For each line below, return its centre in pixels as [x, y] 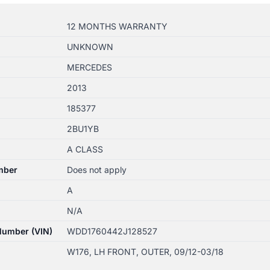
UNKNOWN [90, 46]
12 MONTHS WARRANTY [117, 26]
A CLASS [85, 149]
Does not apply [96, 169]
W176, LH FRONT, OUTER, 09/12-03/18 [145, 251]
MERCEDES [89, 67]
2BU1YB [83, 128]
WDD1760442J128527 [112, 231]
